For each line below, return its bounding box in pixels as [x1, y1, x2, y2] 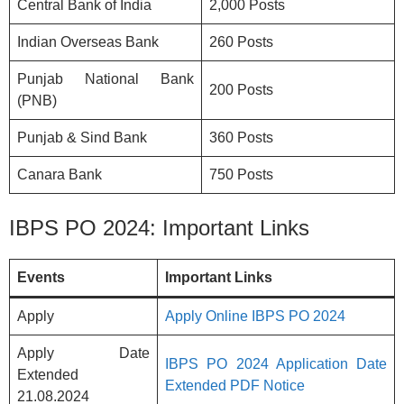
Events [17, 269, 65, 285]
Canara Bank [17, 166, 102, 182]
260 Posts [209, 33, 273, 50]
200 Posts [209, 81, 273, 97]
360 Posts [209, 129, 273, 145]
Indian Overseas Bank [17, 33, 159, 50]
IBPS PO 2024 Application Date [165, 355, 387, 372]
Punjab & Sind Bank [17, 129, 147, 145]
